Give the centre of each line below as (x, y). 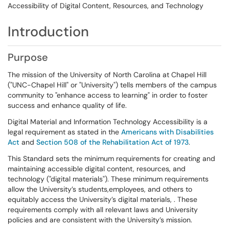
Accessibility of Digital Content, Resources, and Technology (106, 6)
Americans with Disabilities (167, 132)
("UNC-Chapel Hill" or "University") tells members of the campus (112, 85)
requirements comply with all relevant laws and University (103, 210)
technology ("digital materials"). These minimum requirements (108, 179)
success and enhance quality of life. (69, 105)
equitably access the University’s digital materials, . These (102, 199)
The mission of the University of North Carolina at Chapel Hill (107, 75)
